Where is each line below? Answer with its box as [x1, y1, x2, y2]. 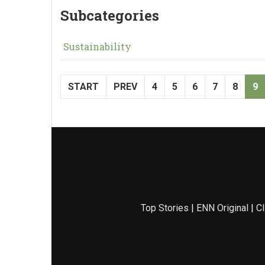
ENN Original [196, 202, 248, 214]
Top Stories [140, 202, 189, 214]
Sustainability [63, 40, 131, 53]
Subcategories [60, 6, 159, 25]
